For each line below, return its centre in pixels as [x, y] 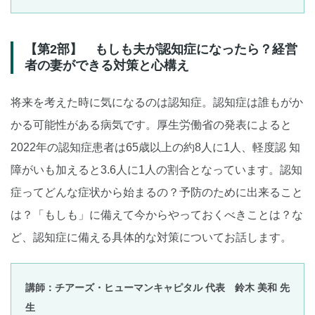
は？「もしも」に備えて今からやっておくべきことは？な [157, 215]
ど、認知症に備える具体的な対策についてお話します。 [151, 238]
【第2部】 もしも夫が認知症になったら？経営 [161, 50]
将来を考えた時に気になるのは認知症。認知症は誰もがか [157, 103]
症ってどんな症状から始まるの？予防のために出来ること [157, 193]
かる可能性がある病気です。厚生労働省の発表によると [151, 125]
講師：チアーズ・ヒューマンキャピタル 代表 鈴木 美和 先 [157, 288]
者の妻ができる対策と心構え [107, 66]
